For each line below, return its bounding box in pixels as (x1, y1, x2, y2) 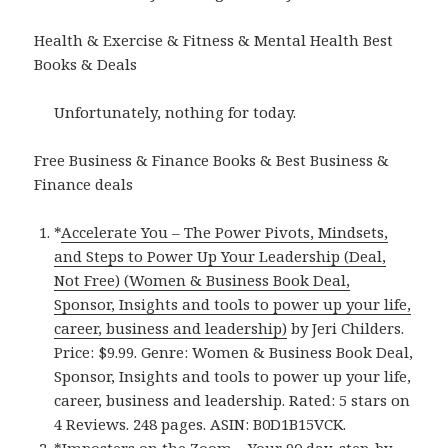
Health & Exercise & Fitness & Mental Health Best (34, 30, 394, 51)
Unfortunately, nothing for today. (54, 102, 297, 123)
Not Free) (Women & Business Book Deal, (54, 270, 351, 291)
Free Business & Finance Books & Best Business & (34, 150, 390, 171)
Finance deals (34, 174, 134, 195)
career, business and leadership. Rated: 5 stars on (54, 390, 411, 411)
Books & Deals (34, 54, 138, 75)
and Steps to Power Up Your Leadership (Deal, (54, 246, 387, 267)
